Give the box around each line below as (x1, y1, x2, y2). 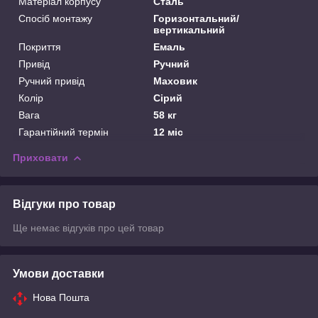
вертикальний (153, 23, 226, 35)
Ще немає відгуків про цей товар (13, 221, 164, 234)
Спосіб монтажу (18, 12, 92, 24)
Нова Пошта (33, 291, 89, 303)
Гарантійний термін (18, 126, 109, 138)
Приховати (13, 151, 68, 163)
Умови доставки (13, 267, 104, 280)
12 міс (153, 126, 184, 138)
